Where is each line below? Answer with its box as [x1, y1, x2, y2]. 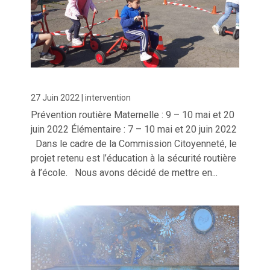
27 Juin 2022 [31, 92, 80, 102]
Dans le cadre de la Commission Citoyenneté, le [31, 137, 237, 149]
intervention [85, 92, 131, 102]
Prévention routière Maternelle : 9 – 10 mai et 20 [31, 108, 235, 121]
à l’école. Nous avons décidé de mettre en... [31, 166, 218, 178]
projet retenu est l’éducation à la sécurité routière [31, 152, 237, 164]
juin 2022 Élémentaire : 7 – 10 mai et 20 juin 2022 [31, 123, 237, 135]
